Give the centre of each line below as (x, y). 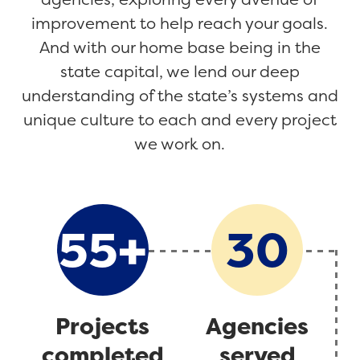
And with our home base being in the (180, 47)
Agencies (258, 327)
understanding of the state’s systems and (180, 96)
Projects (103, 327)
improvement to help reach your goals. (180, 23)
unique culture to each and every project (180, 120)
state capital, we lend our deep (180, 72)
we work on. (180, 144)
